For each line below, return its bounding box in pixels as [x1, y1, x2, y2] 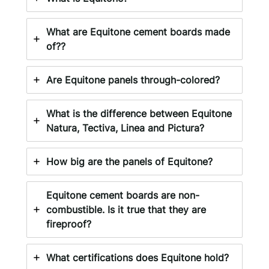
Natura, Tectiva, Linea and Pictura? [46, 121, 204, 134]
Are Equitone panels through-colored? [46, 73, 220, 86]
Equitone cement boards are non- [46, 189, 199, 201]
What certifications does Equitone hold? [46, 251, 229, 264]
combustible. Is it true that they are [46, 203, 206, 216]
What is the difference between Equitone [46, 107, 232, 119]
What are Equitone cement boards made [46, 25, 230, 38]
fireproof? [46, 217, 91, 230]
